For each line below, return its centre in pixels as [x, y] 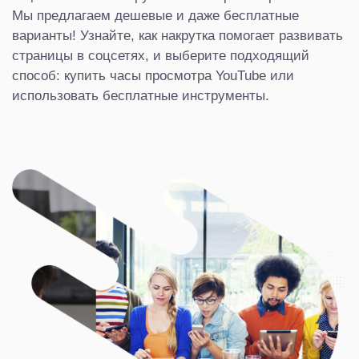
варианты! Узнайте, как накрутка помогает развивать [177, 35]
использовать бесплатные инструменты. [141, 95]
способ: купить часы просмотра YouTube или [153, 75]
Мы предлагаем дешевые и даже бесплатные [155, 15]
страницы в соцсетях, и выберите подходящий [161, 55]
